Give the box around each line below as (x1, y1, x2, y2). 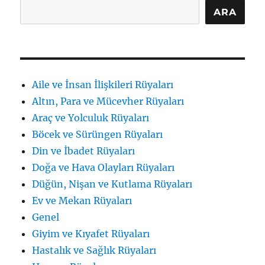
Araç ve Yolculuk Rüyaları (32, 112, 150, 124)
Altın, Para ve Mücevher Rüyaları (32, 95, 185, 107)
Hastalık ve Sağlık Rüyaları (32, 244, 157, 256)
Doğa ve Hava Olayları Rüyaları (32, 161, 175, 173)
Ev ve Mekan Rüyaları (32, 195, 132, 206)
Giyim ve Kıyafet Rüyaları (32, 228, 150, 240)
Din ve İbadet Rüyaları (32, 145, 135, 157)
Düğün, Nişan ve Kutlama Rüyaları (32, 178, 193, 190)
